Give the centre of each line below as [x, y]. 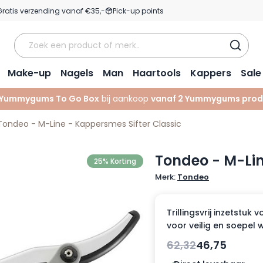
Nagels [77, 73]
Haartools [157, 73]
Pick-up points [138, 11]
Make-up [29, 73]
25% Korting [115, 161]
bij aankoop [125, 99]
